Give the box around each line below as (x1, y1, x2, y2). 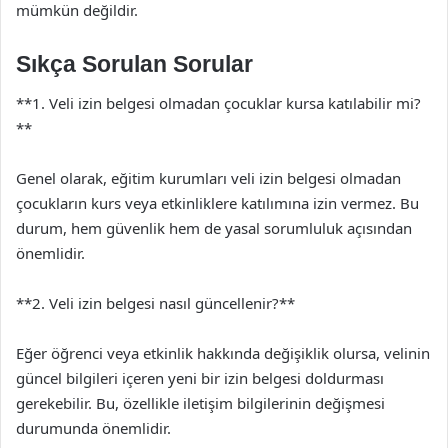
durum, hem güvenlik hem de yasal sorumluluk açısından (16, 218, 412, 238)
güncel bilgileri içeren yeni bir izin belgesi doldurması (16, 368, 384, 388)
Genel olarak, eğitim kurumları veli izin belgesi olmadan (16, 168, 401, 188)
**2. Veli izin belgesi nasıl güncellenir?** (16, 293, 295, 313)
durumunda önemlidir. (16, 418, 171, 438)
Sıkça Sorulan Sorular (16, 50, 253, 77)
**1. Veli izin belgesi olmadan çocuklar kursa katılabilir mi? (16, 93, 421, 113)
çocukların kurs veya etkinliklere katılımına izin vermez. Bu (16, 193, 419, 213)
